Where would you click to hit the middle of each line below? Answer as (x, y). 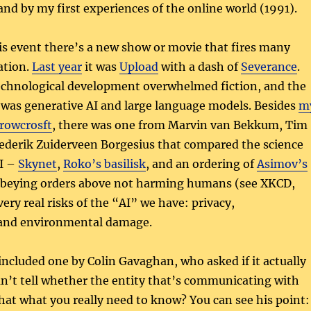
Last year (57, 66)
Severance (269, 66)
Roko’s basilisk (104, 163)
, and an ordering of (201, 163)
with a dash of (199, 66)
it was (100, 66)
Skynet (37, 163)
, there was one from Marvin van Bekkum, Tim (179, 125)
